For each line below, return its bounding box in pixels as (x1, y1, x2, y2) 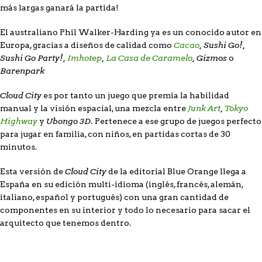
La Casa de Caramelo (106, 53, 192, 64)
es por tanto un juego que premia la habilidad (42, 91, 229, 101)
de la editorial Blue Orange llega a (106, 167, 246, 177)
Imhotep (67, 53, 102, 64)
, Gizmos (192, 53, 229, 64)
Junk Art (188, 103, 220, 114)
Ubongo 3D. (44, 116, 93, 127)
